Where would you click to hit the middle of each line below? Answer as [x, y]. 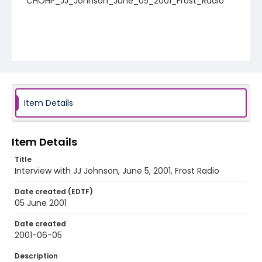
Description [36, 256]
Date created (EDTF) [54, 192]
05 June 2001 [41, 203]
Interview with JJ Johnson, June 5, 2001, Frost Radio [117, 171]
